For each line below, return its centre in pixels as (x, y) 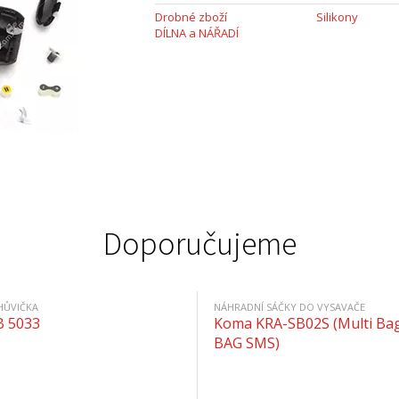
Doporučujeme (199, 244)
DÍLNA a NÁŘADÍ (197, 33)
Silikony (337, 17)
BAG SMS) (247, 343)
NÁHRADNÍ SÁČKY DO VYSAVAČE (289, 307)
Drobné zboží (191, 17)
